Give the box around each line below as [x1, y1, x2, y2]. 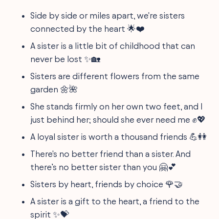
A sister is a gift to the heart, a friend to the [30, 197, 200, 206]
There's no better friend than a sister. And [30, 149, 191, 158]
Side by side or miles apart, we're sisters [30, 11, 185, 20]
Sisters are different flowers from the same [30, 71, 200, 81]
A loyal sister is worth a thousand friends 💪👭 [30, 132, 207, 141]
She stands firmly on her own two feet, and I [30, 102, 203, 111]
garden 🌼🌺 [30, 85, 78, 94]
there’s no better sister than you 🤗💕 [30, 162, 177, 172]
